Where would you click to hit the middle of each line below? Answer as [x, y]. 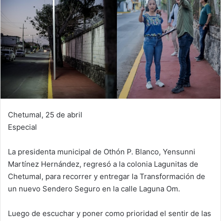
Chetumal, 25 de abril [45, 114]
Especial [22, 127]
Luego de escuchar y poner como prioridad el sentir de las [110, 213]
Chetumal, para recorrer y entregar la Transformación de [107, 176]
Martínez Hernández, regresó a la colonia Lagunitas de [103, 164]
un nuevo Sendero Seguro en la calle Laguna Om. [94, 188]
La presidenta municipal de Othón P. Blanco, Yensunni [102, 151]
